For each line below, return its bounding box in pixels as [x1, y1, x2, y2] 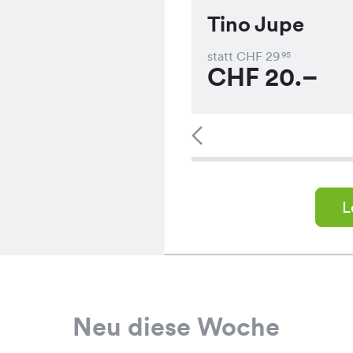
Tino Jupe [206, 10, 304, 37]
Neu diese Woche [72, 311, 281, 344]
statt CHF [206, 48, 262, 65]
